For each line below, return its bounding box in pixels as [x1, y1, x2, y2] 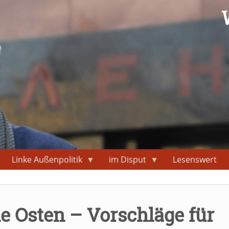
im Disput [109, 154, 147, 166]
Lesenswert [173, 154, 217, 166]
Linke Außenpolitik [11, 154, 82, 166]
